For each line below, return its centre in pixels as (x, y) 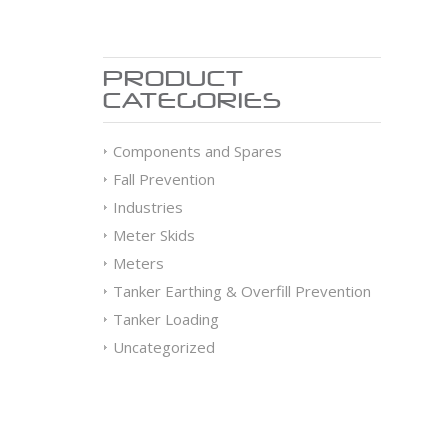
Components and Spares (198, 151)
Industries (148, 207)
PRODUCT (174, 78)
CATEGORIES (193, 100)
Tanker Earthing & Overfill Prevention (242, 291)
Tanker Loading (166, 319)
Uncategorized (164, 347)
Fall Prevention (164, 179)
